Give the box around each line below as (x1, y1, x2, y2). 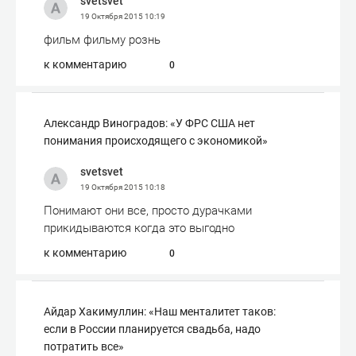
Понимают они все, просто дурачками (44, 203, 252, 218)
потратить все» (44, 340, 124, 353)
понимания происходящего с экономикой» (44, 134, 268, 147)
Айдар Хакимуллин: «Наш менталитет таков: (44, 305, 276, 318)
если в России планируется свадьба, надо (44, 323, 261, 335)
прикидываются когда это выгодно (44, 221, 234, 235)
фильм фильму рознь (44, 33, 161, 47)
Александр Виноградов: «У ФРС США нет (44, 117, 255, 130)
